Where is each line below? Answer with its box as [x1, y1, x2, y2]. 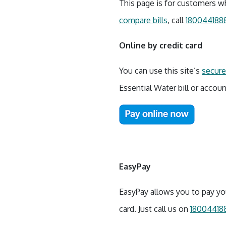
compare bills [119, 15, 167, 25]
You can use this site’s [119, 66, 202, 76]
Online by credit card [119, 40, 202, 50]
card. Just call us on [119, 204, 190, 214]
